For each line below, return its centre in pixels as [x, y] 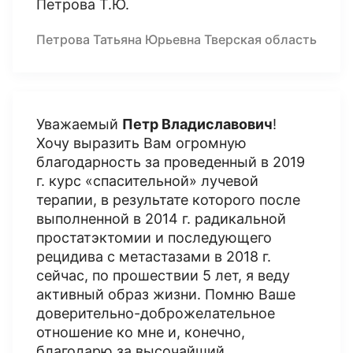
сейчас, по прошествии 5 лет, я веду [163, 275]
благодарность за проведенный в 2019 [171, 162]
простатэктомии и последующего [154, 238]
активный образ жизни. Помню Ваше [166, 294]
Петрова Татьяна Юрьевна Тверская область [176, 39]
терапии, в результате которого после [168, 200]
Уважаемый [79, 124]
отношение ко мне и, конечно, [141, 332]
